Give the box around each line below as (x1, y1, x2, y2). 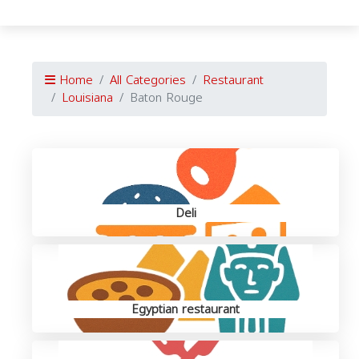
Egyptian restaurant (131, 298, 240, 321)
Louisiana (62, 87, 113, 109)
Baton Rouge (130, 87, 203, 109)
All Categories (110, 69, 186, 91)
